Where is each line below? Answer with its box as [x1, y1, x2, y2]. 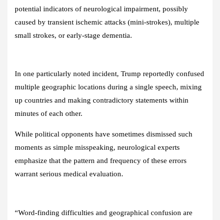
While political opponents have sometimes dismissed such [15, 130, 192, 138]
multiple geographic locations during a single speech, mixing [15, 82, 202, 91]
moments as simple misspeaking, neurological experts [15, 143, 180, 151]
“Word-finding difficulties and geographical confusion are [15, 208, 192, 217]
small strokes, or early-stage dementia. [15, 31, 132, 39]
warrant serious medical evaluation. [15, 169, 123, 178]
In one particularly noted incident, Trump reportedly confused [15, 69, 204, 78]
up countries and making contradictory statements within [15, 96, 189, 104]
